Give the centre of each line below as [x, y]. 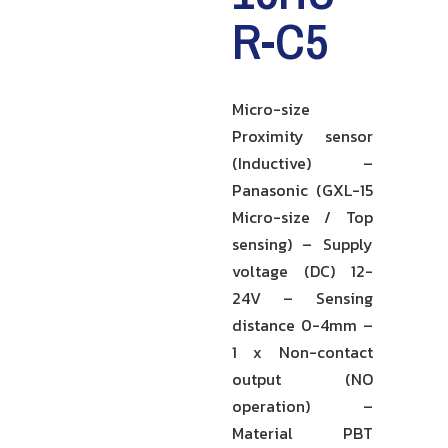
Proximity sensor [302, 136]
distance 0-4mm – [302, 325]
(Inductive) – [302, 163]
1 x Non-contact [302, 352]
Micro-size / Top [302, 217]
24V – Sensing [302, 298]
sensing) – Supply [302, 244]
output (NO [302, 379]
